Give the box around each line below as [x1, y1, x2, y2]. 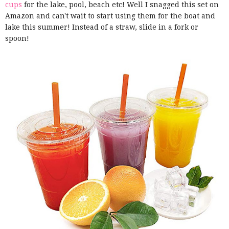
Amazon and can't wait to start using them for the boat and [5, 12, 215, 20]
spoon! [5, 34, 31, 43]
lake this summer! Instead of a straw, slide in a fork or [5, 23, 198, 32]
